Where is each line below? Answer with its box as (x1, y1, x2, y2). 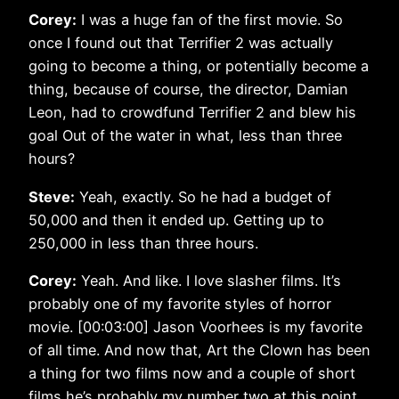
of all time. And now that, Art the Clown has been (28, 340, 370, 359)
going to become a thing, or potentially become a (28, 57, 369, 76)
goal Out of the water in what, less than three (28, 126, 342, 145)
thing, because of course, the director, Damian (28, 80, 348, 99)
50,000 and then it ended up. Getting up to (28, 210, 324, 229)
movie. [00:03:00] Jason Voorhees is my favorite (28, 317, 362, 336)
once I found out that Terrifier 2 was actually (28, 34, 333, 53)
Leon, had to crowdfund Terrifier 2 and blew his (28, 103, 356, 122)
